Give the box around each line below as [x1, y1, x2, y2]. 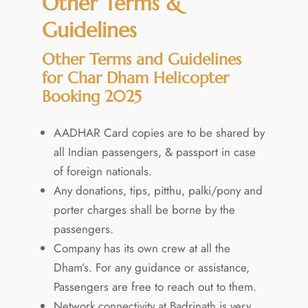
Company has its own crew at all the [53, 239, 230, 256]
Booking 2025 [41, 86, 142, 106]
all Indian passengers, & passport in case [53, 143, 256, 160]
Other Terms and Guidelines [41, 49, 241, 69]
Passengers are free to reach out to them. [53, 278, 256, 295]
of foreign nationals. [53, 162, 152, 179]
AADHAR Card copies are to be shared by [53, 124, 265, 141]
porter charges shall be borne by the [53, 201, 235, 218]
